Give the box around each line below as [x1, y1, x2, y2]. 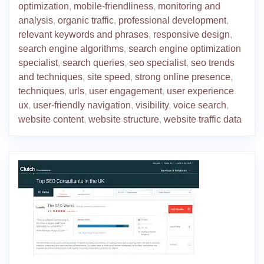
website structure [88, 114, 159, 125]
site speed [87, 72, 130, 82]
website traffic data [164, 114, 242, 125]
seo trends [191, 58, 235, 68]
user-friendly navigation [33, 100, 131, 111]
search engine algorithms [18, 44, 124, 54]
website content [18, 114, 84, 125]
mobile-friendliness [74, 1, 153, 12]
